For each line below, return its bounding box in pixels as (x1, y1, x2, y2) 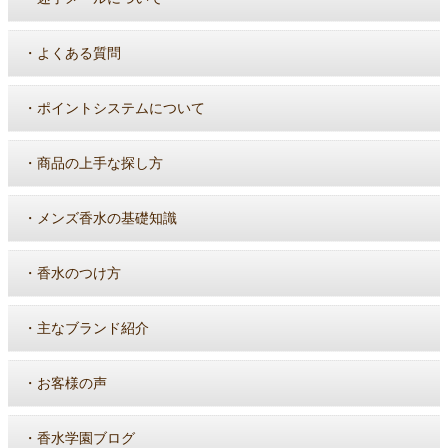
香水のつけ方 (37, 265, 121, 281)
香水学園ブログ (37, 430, 135, 446)
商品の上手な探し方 (37, 155, 163, 171)
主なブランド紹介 (37, 320, 149, 336)
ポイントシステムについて (37, 100, 205, 116)
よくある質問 (37, 45, 121, 61)
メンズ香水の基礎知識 (37, 210, 177, 226)
